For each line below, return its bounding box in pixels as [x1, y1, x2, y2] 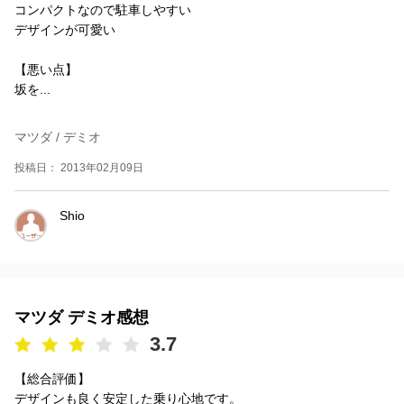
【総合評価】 [14, 371, 90, 386]
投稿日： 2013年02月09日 [14, 161, 143, 174]
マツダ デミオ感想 [14, 308, 149, 326]
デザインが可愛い [14, 22, 115, 37]
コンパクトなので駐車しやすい [14, 2, 191, 17]
